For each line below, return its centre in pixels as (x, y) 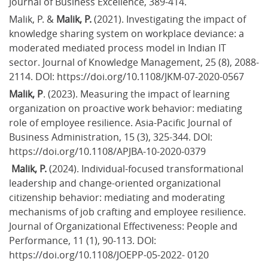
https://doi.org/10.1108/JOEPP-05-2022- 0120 (109, 255)
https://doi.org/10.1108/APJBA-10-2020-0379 (107, 151)
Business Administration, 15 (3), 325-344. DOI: (112, 137)
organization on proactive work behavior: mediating (127, 108)
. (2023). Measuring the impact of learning (138, 94)
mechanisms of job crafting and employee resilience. (129, 211)
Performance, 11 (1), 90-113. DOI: (84, 240)
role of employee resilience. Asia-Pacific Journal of (121, 122)
